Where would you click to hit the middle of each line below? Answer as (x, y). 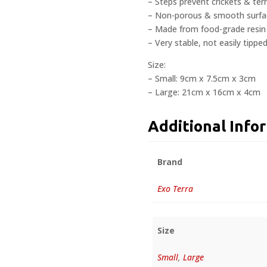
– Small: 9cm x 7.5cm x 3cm (202, 78)
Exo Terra (176, 189)
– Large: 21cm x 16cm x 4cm (204, 92)
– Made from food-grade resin (207, 29)
